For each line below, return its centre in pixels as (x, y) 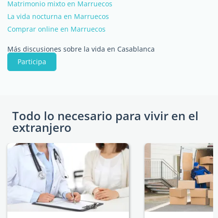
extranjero (42, 127)
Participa (32, 62)
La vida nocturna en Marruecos (58, 16)
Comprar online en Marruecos (56, 29)
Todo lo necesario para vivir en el (105, 116)
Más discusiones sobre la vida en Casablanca (81, 49)
